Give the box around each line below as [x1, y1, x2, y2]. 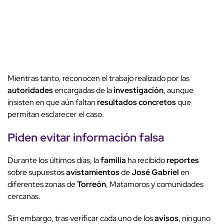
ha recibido [126, 155, 166, 166]
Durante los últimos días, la [7, 155, 100, 166]
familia [100, 155, 126, 166]
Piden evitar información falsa [7, 129, 164, 145]
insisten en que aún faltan [7, 97, 97, 108]
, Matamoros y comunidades [106, 179, 203, 190]
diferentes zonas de [7, 179, 77, 190]
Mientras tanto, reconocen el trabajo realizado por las [7, 73, 189, 84]
